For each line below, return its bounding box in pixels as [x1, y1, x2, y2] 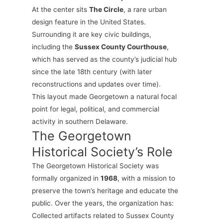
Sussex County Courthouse [74, 43, 167, 51]
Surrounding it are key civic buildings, [31, 30, 151, 39]
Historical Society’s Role [31, 144, 173, 160]
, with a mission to [117, 174, 175, 183]
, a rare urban [123, 5, 167, 14]
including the [31, 43, 75, 51]
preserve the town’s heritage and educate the [31, 187, 178, 195]
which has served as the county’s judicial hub [31, 55, 177, 64]
